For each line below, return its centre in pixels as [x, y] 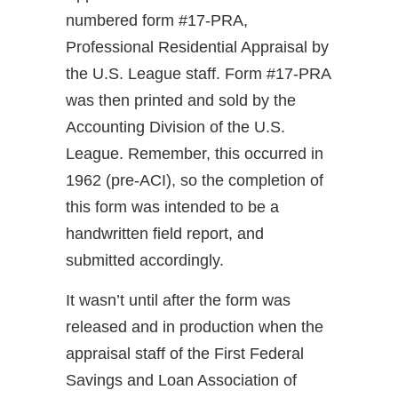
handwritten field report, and [165, 234]
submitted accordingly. [145, 261]
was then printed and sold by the [181, 101]
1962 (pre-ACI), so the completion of [195, 181]
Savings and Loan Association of [181, 381]
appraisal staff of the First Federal [185, 354]
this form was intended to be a [172, 207]
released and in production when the [195, 327]
